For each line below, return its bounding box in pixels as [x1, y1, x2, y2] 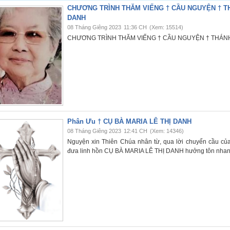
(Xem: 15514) [149, 24, 183, 30]
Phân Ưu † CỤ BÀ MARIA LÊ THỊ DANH [67, 118, 191, 125]
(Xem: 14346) [150, 128, 184, 134]
